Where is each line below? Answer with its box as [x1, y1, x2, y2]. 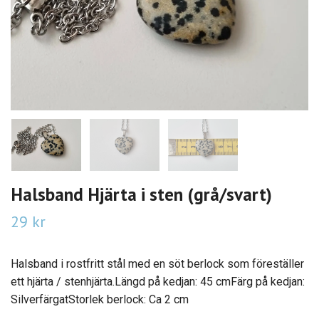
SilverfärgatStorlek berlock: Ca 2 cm [11, 293, 189, 307]
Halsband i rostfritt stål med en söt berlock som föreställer [11, 257, 304, 271]
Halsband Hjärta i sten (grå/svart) [11, 182, 272, 206]
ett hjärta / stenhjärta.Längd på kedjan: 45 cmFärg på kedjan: [11, 275, 305, 289]
